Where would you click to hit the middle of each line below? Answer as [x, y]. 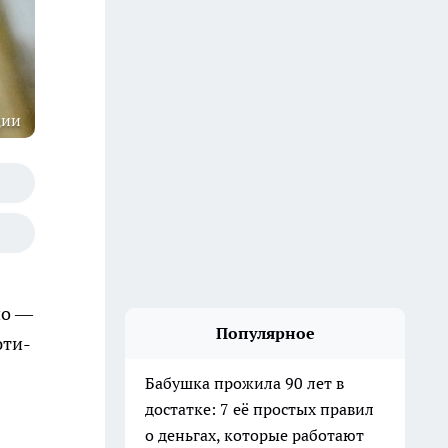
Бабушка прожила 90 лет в [244, 383]
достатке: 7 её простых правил [259, 409]
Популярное [265, 333]
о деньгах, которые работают [254, 435]
